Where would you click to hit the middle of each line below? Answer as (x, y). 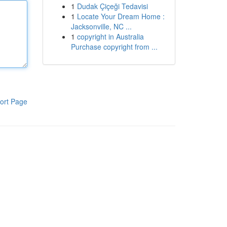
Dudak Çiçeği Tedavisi (112, 6)
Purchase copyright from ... (114, 47)
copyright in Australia (110, 36)
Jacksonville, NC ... (101, 26)
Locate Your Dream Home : (121, 16)
